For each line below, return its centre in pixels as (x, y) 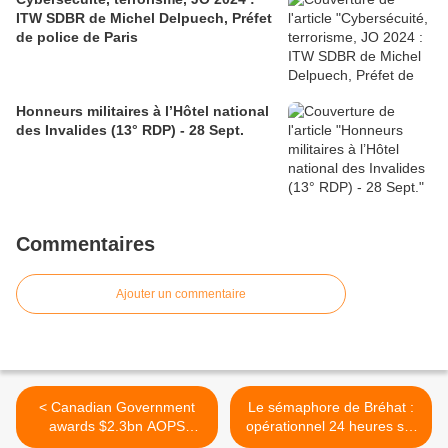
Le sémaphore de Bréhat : (331, 407)
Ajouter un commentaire (181, 294)
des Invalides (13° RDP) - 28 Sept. (130, 130)
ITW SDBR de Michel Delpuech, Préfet (144, 18)
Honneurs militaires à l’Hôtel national (142, 111)
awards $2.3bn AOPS (117, 426)
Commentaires (85, 244)
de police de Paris (77, 37)
